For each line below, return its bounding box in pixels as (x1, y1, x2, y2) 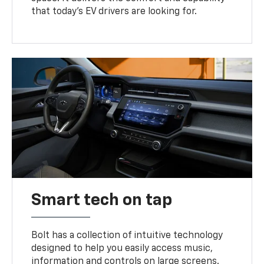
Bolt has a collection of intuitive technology (31, 231, 223, 241)
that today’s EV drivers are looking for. (31, 7, 197, 17)
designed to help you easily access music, (31, 244, 213, 254)
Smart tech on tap (31, 192, 173, 209)
